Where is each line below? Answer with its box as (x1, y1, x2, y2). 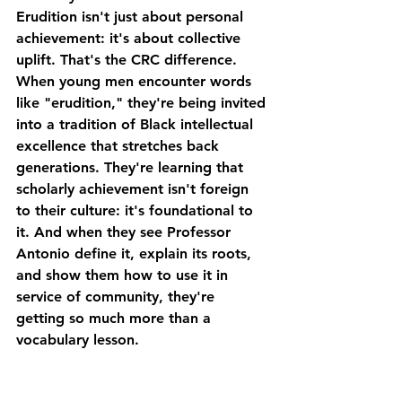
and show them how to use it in (16, 267, 232, 284)
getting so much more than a (16, 310, 215, 328)
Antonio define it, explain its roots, (16, 245, 256, 263)
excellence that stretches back (16, 137, 223, 155)
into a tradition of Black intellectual (16, 116, 258, 134)
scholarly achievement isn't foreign (16, 180, 253, 198)
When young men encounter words (16, 73, 256, 91)
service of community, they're (16, 288, 219, 306)
